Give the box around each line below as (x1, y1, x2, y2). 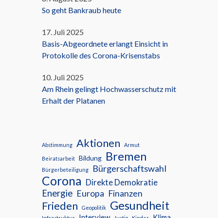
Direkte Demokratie (86, 178, 158, 188)
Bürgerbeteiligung (42, 166, 89, 173)
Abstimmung (42, 142, 73, 148)
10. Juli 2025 (42, 73, 84, 82)
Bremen (106, 149, 146, 163)
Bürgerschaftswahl (92, 163, 166, 174)
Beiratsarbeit (42, 155, 75, 162)
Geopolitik (82, 204, 106, 211)
